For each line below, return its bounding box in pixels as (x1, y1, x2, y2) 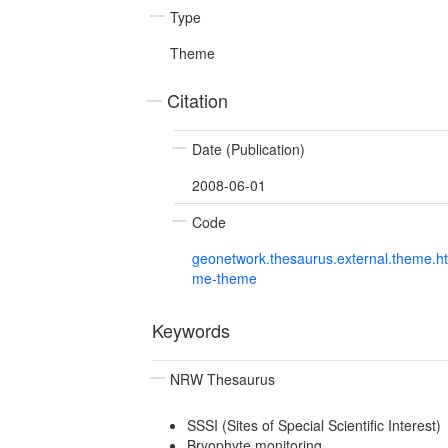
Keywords (152, 316, 230, 343)
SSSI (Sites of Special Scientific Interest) (186, 414, 441, 435)
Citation (167, 86, 228, 113)
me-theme (192, 267, 257, 288)
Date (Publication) (192, 138, 305, 159)
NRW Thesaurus (170, 368, 275, 389)
